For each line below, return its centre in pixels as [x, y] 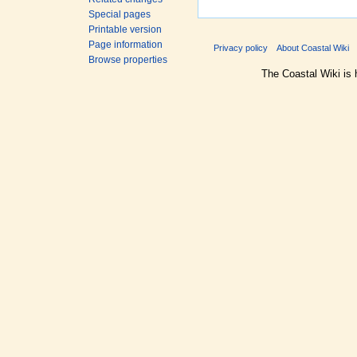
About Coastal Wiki [313, 48]
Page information [126, 45]
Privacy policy [241, 48]
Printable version [126, 29]
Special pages [120, 14]
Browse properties [128, 60]
